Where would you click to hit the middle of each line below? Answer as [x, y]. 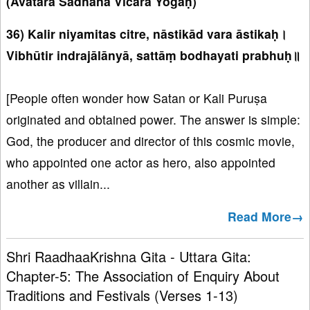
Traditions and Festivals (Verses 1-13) [122, 295]
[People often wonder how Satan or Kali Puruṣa [137, 98]
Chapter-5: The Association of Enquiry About [143, 276]
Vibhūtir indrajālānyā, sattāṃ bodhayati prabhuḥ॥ [153, 55]
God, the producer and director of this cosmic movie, [151, 141]
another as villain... [58, 184]
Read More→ [266, 217]
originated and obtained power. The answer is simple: [153, 120]
